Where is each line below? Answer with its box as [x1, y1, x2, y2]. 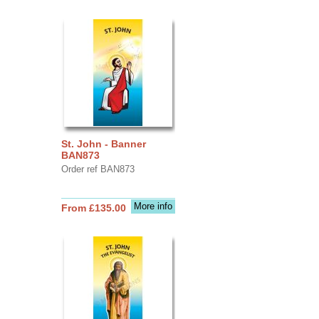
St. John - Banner [61, 137, 146, 150]
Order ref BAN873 [61, 163, 135, 174]
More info [133, 200, 172, 211]
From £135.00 [61, 202, 126, 214]
